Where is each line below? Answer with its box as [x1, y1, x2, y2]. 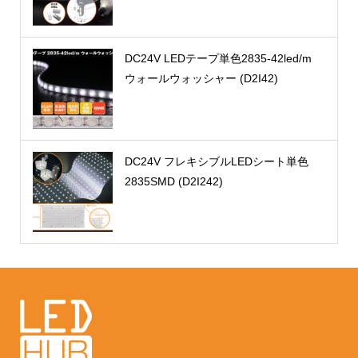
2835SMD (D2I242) [124, 175, 223, 189]
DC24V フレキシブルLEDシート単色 [124, 155, 308, 169]
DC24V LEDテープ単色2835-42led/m [124, 52, 312, 66]
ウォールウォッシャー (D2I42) [124, 72, 278, 86]
